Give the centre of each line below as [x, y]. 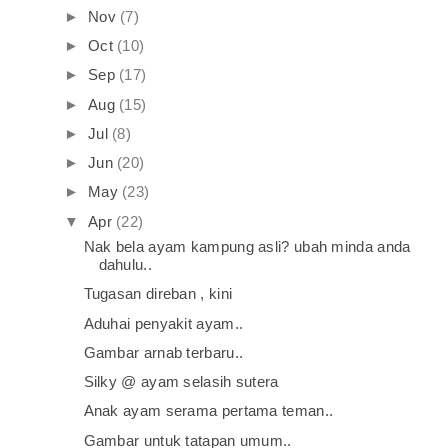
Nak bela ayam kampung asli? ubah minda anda [247, 246]
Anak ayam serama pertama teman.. [208, 411]
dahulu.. [125, 264]
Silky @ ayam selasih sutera [181, 381]
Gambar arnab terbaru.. [163, 352]
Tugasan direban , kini [158, 294]
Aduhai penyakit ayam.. [163, 323]
